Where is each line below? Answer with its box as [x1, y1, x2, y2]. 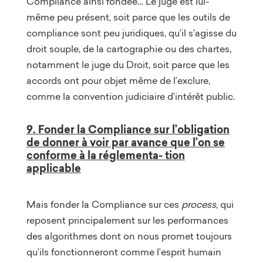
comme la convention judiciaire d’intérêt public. [26, 89, 235, 103]
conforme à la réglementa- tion [26, 147, 185, 163]
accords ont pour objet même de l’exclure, [26, 73, 210, 87]
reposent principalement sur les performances [26, 213, 228, 227]
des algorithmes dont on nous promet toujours [26, 229, 232, 242]
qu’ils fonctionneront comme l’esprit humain [26, 245, 221, 258]
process [181, 197, 216, 211]
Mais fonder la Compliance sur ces [26, 197, 181, 211]
